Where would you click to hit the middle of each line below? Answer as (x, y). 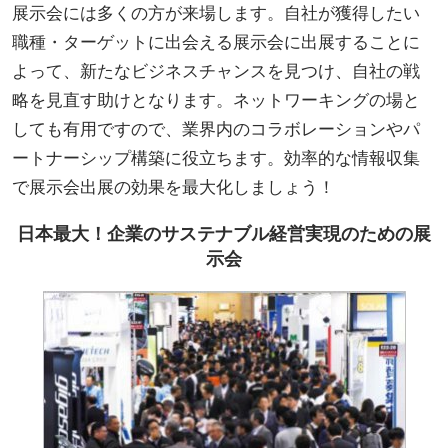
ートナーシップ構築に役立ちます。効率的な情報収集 (216, 157)
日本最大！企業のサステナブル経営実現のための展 (224, 232)
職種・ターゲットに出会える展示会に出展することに (216, 41)
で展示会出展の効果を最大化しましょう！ (173, 186)
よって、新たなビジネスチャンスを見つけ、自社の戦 (216, 70)
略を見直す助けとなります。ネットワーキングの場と (216, 99)
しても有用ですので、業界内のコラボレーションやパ (216, 128)
